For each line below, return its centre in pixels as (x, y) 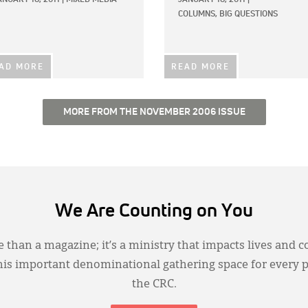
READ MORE (200, 67)
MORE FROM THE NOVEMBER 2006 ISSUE (154, 112)
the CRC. (154, 284)
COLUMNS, (198, 14)
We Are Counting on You (154, 211)
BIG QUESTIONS (249, 14)
